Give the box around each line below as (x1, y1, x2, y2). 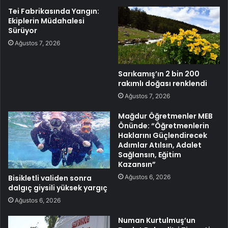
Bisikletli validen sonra (8, 173, 92, 184)
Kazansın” (118, 159, 156, 169)
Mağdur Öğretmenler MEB (118, 110, 213, 121)
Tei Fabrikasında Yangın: (8, 6, 99, 16)
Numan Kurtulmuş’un (118, 215, 195, 226)
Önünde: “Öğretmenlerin (118, 120, 209, 131)
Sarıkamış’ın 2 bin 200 (118, 68, 199, 79)
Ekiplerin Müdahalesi (8, 15, 84, 26)
